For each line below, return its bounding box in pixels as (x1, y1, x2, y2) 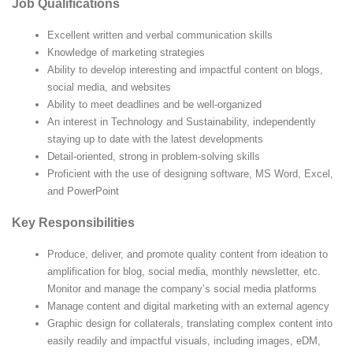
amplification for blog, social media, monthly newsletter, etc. (47, 265, 321, 277)
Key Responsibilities (12, 215, 135, 229)
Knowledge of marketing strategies (47, 46, 208, 58)
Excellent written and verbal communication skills (47, 28, 276, 41)
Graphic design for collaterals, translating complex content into (47, 317, 333, 329)
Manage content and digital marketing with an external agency (47, 299, 333, 312)
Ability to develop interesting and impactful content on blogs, (47, 63, 323, 76)
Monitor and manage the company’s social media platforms (47, 282, 320, 295)
